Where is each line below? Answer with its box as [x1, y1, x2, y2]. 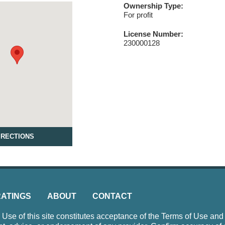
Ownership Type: [123, 2, 183, 10]
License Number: [123, 30, 183, 38]
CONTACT [92, 192, 132, 200]
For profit [123, 11, 153, 19]
